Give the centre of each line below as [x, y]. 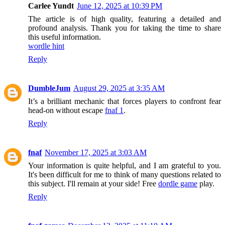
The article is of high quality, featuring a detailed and [125, 19]
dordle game [178, 183]
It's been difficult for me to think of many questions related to [125, 174]
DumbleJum [49, 88]
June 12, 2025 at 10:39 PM [120, 6]
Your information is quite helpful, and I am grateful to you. [125, 165]
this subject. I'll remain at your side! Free [93, 183]
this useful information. [65, 37]
